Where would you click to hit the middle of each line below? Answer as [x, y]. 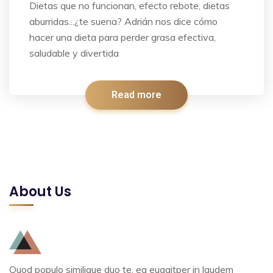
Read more [136, 95]
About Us [40, 192]
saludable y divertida [74, 53]
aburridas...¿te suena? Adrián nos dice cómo [123, 22]
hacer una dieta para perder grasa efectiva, [122, 37]
